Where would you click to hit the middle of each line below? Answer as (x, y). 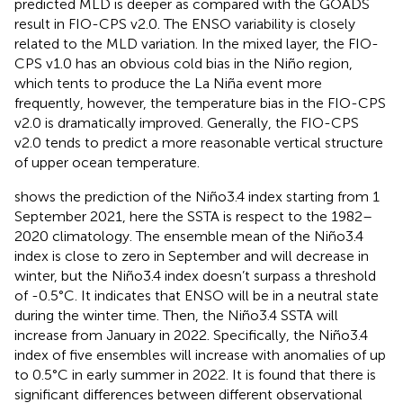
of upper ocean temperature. (107, 162)
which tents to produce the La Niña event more (168, 83)
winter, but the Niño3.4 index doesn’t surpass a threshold (195, 275)
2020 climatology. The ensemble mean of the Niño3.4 (189, 236)
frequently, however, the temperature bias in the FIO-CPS (200, 103)
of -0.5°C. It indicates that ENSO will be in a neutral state (197, 295)
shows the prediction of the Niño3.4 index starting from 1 (197, 196)
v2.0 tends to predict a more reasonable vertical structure (199, 142)
